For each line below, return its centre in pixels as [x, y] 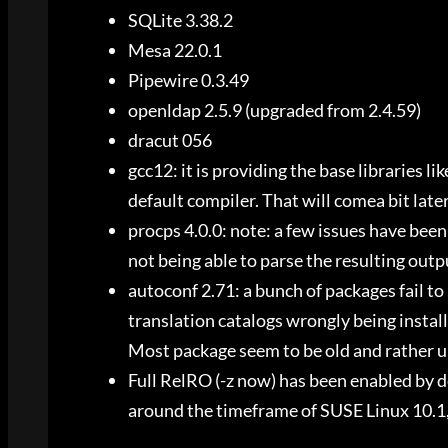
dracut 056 [170, 140]
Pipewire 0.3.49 [188, 80]
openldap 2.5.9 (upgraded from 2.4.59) [274, 110]
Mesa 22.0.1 [175, 50]
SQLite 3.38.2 [180, 20]
